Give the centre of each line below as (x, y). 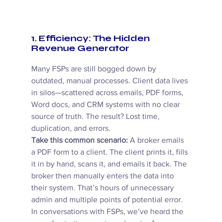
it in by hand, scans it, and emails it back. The (110, 164)
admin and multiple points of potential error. (108, 200)
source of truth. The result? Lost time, (96, 116)
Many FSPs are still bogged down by (94, 69)
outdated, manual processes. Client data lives (110, 81)
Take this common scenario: (79, 140)
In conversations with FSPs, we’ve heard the (108, 212)
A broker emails (157, 140)
